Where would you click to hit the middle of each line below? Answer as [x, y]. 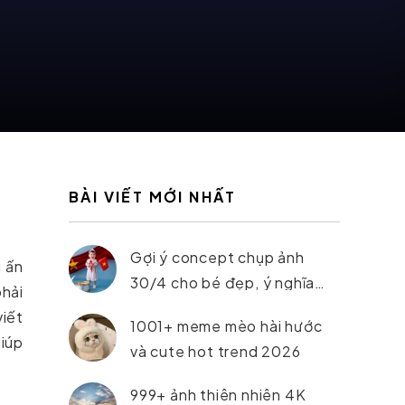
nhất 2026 [169, 308]
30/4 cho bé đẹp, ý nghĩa [223, 283]
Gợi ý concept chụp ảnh [217, 257]
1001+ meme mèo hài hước [226, 326]
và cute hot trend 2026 [216, 351]
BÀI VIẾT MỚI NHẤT [153, 197]
